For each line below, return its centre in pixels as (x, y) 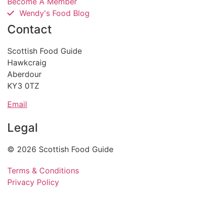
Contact (30, 29)
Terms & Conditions (43, 170)
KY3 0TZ (23, 85)
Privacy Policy (33, 182)
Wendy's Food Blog (54, 13)
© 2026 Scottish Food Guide (60, 149)
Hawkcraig (27, 62)
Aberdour (24, 74)
